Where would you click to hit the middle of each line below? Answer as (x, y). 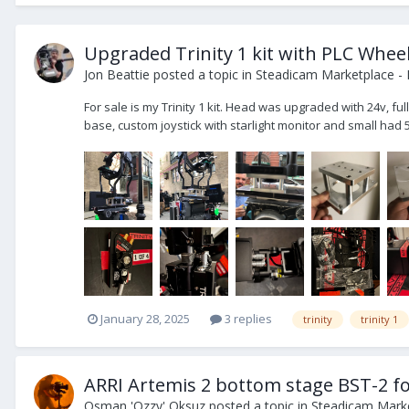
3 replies (247, 319)
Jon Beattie (117, 74)
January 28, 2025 (145, 319)
